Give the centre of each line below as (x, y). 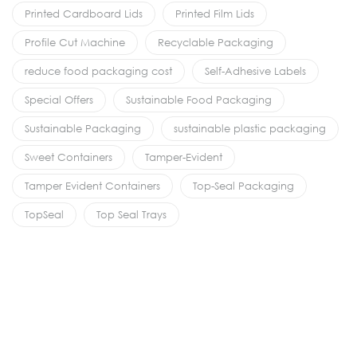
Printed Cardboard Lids (84, 14)
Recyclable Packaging (216, 43)
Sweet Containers (69, 157)
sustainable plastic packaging (250, 129)
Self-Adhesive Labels (255, 71)
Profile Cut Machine (75, 43)
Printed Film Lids (215, 14)
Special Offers (59, 100)
